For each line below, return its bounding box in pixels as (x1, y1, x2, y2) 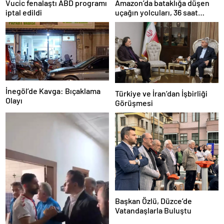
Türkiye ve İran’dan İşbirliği (115, 88, 207, 98)
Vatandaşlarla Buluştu (115, 205, 191, 215)
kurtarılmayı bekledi (115, 16, 184, 26)
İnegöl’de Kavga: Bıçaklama (5, 85, 100, 95)
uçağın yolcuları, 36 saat (115, 7, 198, 17)
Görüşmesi (115, 98, 153, 108)
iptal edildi (5, 7, 42, 17)
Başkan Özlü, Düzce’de (115, 195, 192, 205)
